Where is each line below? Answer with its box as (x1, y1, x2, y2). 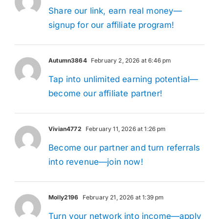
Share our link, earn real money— (48, 5, 182, 16)
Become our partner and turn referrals (48, 142, 200, 153)
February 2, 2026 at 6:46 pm (89, 56, 172, 64)
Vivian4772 (48, 125, 82, 132)
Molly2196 (48, 193, 79, 201)
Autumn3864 (48, 56, 87, 64)
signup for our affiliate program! (48, 20, 175, 30)
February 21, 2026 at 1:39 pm (81, 193, 164, 201)
